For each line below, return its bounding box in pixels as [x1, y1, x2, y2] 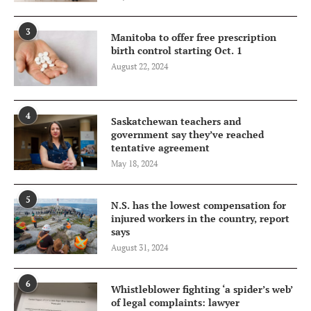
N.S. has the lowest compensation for [111, 198, 286, 212]
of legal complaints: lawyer [111, 295, 239, 309]
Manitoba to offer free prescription [111, 30, 276, 44]
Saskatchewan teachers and [111, 114, 241, 128]
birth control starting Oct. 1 [111, 43, 242, 57]
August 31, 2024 [111, 242, 168, 253]
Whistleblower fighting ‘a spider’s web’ [111, 282, 293, 296]
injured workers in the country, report [111, 211, 289, 225]
